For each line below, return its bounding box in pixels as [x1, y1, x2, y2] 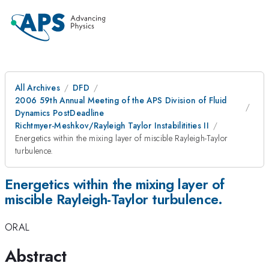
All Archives [15, 82, 60, 94]
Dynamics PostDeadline [15, 107, 104, 119]
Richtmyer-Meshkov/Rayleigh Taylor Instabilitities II [15, 119, 210, 131]
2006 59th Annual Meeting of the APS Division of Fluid [15, 94, 227, 106]
